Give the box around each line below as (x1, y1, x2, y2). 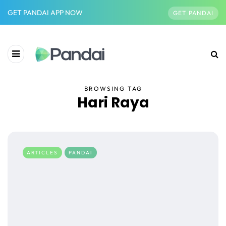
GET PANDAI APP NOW (8, 8, 83, 17)
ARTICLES (27, 149, 58, 156)
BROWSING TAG (84, 85, 142, 93)
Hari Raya (77, 93, 149, 113)
